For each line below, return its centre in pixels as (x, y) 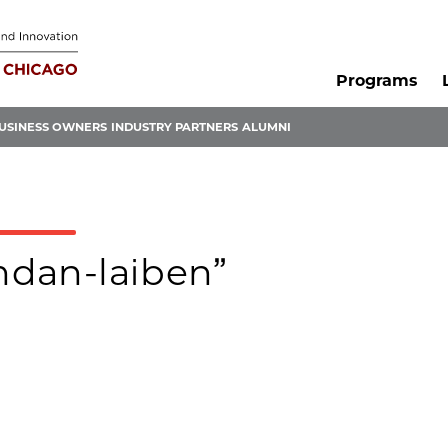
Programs (376, 81)
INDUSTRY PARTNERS (174, 127)
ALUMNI (266, 127)
